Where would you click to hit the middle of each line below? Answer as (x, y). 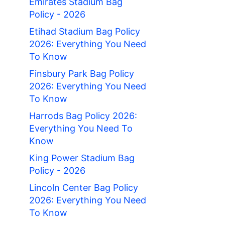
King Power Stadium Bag (82, 158)
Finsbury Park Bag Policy (82, 74)
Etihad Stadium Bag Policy (85, 32)
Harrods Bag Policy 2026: (83, 116)
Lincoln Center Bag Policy (84, 188)
